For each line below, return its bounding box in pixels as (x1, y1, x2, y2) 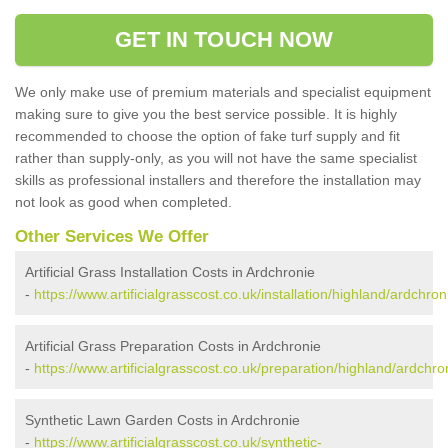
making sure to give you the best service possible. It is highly (15, 106, 397, 122)
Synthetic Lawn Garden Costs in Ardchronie (25, 412, 300, 428)
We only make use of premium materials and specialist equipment (15, 84, 431, 100)
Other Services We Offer (15, 227, 209, 246)
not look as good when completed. (15, 194, 232, 210)
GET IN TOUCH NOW (114, 27, 334, 52)
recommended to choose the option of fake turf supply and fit (15, 128, 400, 144)
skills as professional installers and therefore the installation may (15, 172, 421, 188)
